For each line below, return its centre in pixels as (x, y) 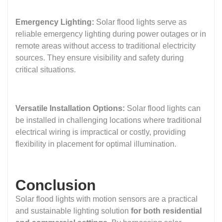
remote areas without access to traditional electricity (106, 46)
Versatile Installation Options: (70, 109)
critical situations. (46, 70)
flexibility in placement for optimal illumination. (96, 144)
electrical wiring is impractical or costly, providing (101, 132)
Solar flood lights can (163, 109)
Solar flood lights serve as (140, 22)
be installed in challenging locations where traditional (109, 120)
